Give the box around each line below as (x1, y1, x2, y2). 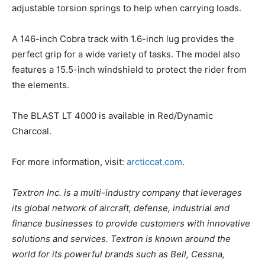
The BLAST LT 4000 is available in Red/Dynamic (12, 109, 213, 121)
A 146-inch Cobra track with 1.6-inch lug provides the (12, 33, 234, 44)
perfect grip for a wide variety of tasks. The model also (12, 48, 240, 60)
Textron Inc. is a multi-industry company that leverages (12, 186, 242, 198)
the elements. (12, 79, 69, 91)
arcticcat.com (127, 156, 182, 167)
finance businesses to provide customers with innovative (12, 217, 250, 229)
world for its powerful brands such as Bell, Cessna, (12, 248, 225, 260)
